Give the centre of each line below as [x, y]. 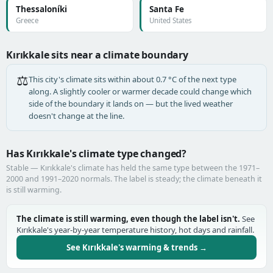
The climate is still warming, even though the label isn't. [128, 219]
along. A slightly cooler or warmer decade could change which [140, 91]
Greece [27, 20]
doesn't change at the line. [76, 116]
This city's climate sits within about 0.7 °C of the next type [133, 79]
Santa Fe [167, 9]
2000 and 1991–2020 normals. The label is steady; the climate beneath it [134, 179]
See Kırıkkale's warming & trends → [136, 247]
